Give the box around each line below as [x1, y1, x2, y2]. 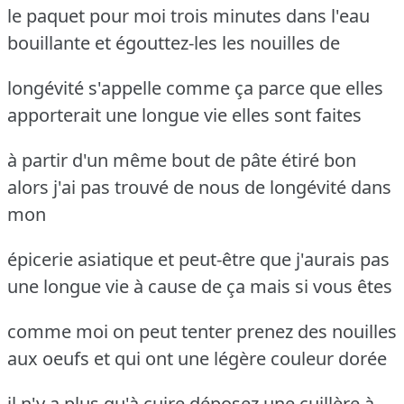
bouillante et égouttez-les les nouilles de [7, 30, 340, 55]
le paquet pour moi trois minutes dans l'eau [7, 3, 370, 28]
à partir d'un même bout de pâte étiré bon [7, 147, 356, 172]
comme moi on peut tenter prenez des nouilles [7, 318, 397, 344]
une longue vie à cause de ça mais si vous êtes [7, 273, 392, 298]
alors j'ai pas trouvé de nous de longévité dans [7, 174, 391, 199]
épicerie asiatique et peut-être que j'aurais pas [7, 246, 390, 271]
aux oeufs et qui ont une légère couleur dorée [7, 345, 387, 371]
